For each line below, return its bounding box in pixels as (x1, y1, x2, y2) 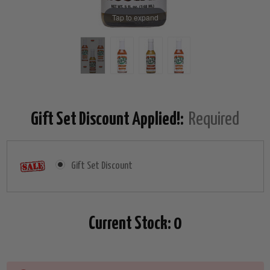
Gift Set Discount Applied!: (30, 110, 186, 129)
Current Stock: (89, 215, 174, 233)
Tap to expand (111, 11, 159, 22)
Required (189, 110, 240, 129)
